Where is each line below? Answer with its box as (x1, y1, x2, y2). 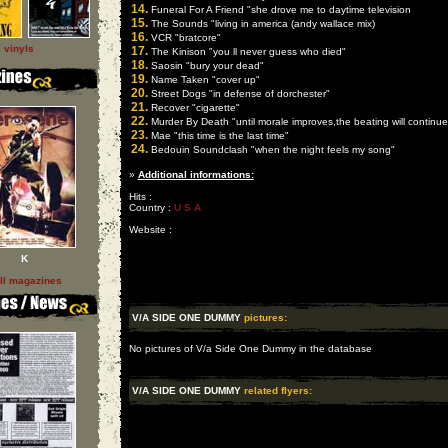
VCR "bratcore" (147, 32, 221, 43)
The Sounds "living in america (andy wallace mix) (147, 18, 375, 29)
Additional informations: (137, 169, 254, 180)
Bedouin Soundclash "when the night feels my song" (147, 144, 395, 155)
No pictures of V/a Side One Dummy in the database (128, 343, 372, 354)
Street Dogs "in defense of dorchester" (147, 88, 330, 99)
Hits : (128, 191, 152, 202)
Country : (128, 202, 174, 213)
